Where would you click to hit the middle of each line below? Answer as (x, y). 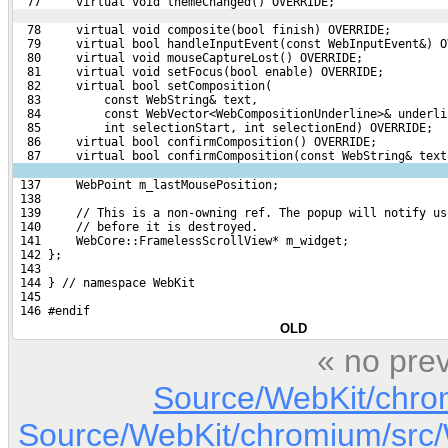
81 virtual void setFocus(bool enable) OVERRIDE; (198, 71)
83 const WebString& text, (135, 99)
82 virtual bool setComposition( (142, 85)
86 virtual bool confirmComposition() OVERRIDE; (195, 141)
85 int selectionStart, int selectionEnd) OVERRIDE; (223, 127)
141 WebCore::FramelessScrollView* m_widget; (181, 240)
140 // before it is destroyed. (135, 226)
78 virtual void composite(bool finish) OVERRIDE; (202, 29)
